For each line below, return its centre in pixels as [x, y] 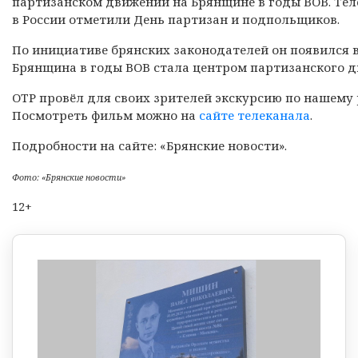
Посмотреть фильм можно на [105, 115]
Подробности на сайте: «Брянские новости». [149, 145]
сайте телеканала [255, 115]
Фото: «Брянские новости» [69, 177]
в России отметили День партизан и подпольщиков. [176, 19]
